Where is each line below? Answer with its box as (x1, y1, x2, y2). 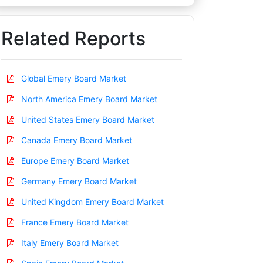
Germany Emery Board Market (19, 176, 137, 186)
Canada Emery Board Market (19, 134, 132, 145)
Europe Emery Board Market (19, 155, 129, 166)
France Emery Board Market (19, 217, 129, 227)
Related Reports (1, 26, 146, 50)
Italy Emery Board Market (19, 237, 119, 248)
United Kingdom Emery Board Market (19, 196, 164, 207)
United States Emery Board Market (19, 114, 154, 124)
